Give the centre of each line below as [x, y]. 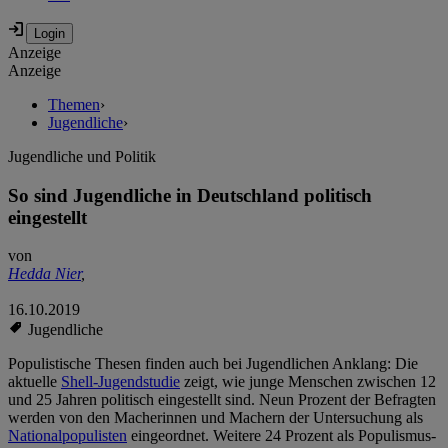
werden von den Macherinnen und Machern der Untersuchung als [215, 418]
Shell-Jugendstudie [120, 382]
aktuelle [34, 382]
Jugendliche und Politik [82, 157]
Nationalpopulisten [67, 436]
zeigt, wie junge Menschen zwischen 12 [308, 382]
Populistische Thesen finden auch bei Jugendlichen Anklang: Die [213, 364]
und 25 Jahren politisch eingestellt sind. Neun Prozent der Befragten [222, 400]
